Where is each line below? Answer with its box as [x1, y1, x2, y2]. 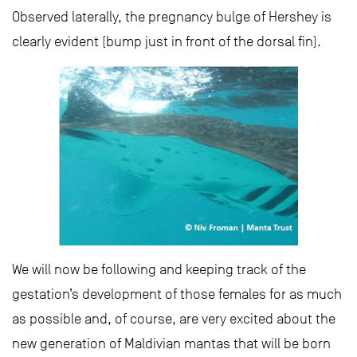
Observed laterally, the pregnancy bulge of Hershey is [12, 9, 331, 25]
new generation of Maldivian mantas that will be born [12, 335, 331, 352]
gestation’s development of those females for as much [12, 286, 342, 303]
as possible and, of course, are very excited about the [12, 311, 335, 328]
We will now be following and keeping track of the [12, 261, 306, 278]
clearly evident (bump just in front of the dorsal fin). [12, 33, 321, 50]
